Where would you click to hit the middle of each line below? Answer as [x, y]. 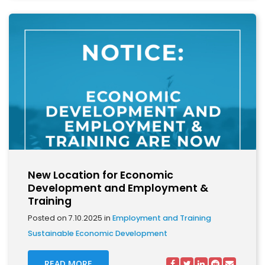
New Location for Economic [101, 175]
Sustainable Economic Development [98, 233]
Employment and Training [162, 218]
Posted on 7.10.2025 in [70, 218]
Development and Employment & [118, 188]
